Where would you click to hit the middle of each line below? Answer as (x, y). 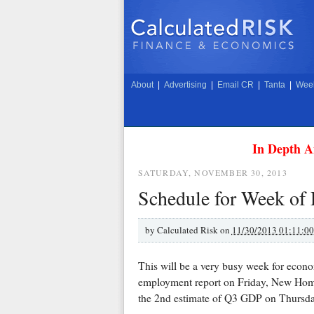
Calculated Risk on (194, 230)
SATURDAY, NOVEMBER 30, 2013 (212, 172)
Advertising (185, 85)
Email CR (235, 85)
